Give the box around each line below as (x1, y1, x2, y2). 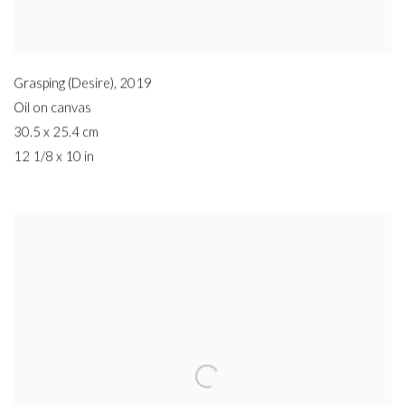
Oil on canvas (14, 100, 91, 117)
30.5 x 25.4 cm (14, 125, 99, 141)
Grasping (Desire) (14, 76, 114, 92)
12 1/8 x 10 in (14, 149, 94, 165)
